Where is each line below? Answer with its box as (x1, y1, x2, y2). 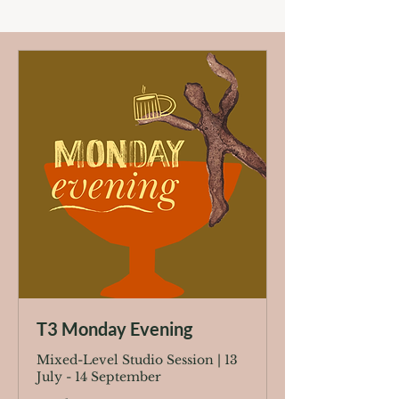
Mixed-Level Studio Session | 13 (37, 352, 238, 368)
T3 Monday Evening (37, 318, 192, 339)
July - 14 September (37, 369, 161, 385)
